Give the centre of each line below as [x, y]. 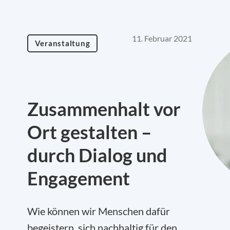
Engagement [79, 178]
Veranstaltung [62, 43]
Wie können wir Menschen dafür [99, 211]
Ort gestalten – [89, 132]
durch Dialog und [97, 155]
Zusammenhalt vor [104, 109]
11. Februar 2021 [162, 38]
